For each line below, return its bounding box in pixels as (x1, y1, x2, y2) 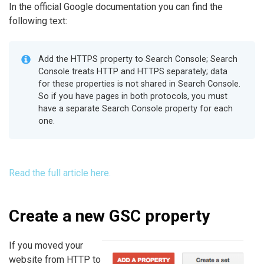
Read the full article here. (9, 167, 111, 179)
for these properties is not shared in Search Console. (38, 78, 240, 89)
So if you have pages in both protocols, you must (38, 91, 227, 101)
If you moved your (9, 239, 83, 251)
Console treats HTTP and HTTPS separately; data (38, 66, 227, 77)
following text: (9, 15, 67, 27)
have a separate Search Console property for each (38, 103, 233, 114)
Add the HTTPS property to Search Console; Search (38, 54, 237, 64)
